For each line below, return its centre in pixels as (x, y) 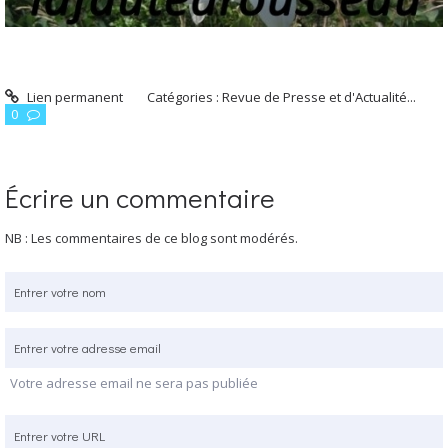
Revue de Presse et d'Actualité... (319, 96)
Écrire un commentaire (140, 197)
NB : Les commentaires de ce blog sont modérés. (151, 237)
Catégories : (185, 96)
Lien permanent (73, 96)
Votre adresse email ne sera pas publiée (134, 383)
